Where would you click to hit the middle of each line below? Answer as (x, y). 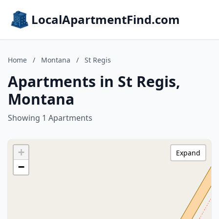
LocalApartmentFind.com (106, 19)
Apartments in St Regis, (94, 81)
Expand (188, 153)
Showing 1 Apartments (50, 118)
